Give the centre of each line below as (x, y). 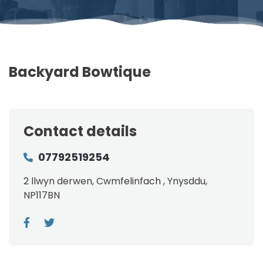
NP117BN (42, 195)
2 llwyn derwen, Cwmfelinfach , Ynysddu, (115, 181)
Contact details (80, 131)
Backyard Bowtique (80, 72)
